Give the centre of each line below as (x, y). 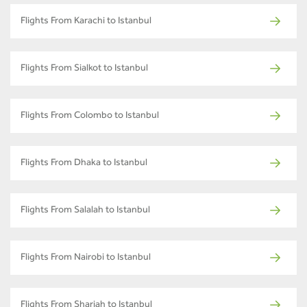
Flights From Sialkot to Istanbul (84, 70)
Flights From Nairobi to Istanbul (86, 259)
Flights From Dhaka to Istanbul (84, 164)
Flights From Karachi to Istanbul (86, 22)
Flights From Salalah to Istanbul (85, 211)
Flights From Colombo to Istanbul (90, 117)
